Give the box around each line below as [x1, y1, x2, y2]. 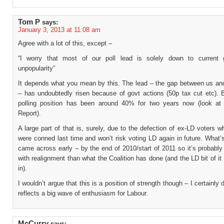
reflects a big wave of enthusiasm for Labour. [18, 189, 148, 197]
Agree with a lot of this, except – [18, 39, 112, 47]
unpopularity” [18, 64, 55, 72]
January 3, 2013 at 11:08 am [18, 26, 100, 33]
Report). [18, 109, 41, 117]
